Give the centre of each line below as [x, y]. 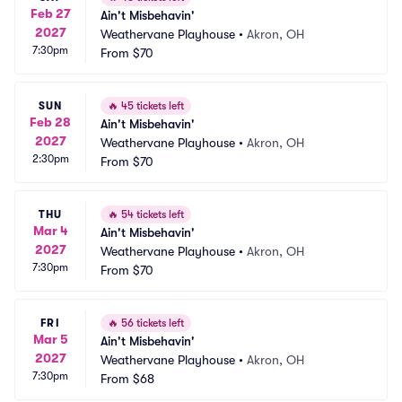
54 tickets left [151, 214]
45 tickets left [151, 106]
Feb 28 [50, 122]
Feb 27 [50, 13]
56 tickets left [151, 323]
